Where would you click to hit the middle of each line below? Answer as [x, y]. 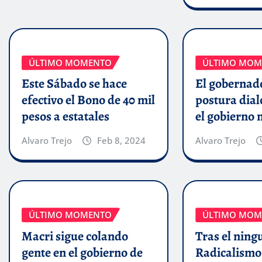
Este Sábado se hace [74, 84]
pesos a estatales [65, 117]
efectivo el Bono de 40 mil [88, 100]
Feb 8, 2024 [121, 141]
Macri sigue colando [75, 236]
